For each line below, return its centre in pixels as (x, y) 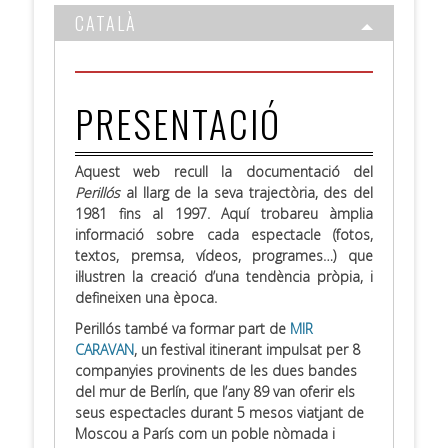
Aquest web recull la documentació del (224, 172)
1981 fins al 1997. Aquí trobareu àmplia (224, 214)
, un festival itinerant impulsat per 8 (247, 350)
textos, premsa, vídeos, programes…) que (224, 256)
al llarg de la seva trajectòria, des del (249, 193)
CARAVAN (104, 350)
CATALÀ (106, 23)
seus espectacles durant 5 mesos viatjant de (219, 413)
